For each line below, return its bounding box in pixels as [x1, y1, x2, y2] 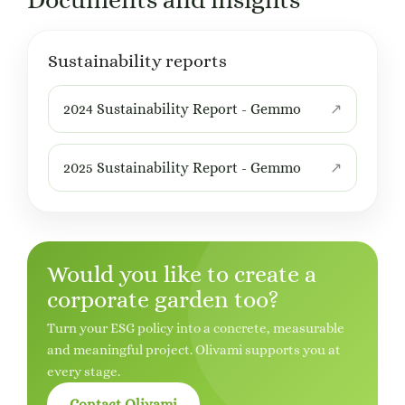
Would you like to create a [47, 260, 316, 288]
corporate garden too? [47, 286, 278, 314]
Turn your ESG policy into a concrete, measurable [47, 320, 344, 337]
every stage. [47, 363, 120, 381]
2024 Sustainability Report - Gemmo [63, 100, 301, 118]
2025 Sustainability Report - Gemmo [63, 159, 301, 177]
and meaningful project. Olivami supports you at [47, 342, 341, 359]
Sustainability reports [48, 51, 227, 72]
